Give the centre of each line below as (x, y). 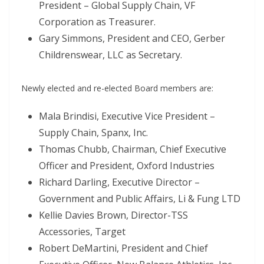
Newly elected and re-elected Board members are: (117, 88)
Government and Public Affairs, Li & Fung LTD (140, 198)
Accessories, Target (82, 231)
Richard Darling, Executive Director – (119, 182)
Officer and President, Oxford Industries (127, 165)
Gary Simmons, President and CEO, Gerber (132, 38)
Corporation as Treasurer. (97, 22)
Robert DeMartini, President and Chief (123, 248)
